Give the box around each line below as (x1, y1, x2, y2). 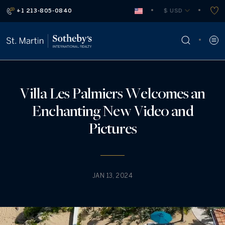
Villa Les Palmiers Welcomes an (20, 82, 205, 103)
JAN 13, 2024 (92, 173, 133, 179)
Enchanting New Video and (32, 100, 193, 121)
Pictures (88, 118, 137, 138)
